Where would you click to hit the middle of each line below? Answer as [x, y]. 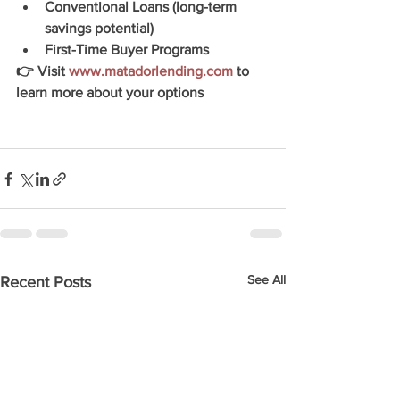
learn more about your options [110, 92]
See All [267, 279]
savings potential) [99, 28]
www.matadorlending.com [151, 71]
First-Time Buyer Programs [127, 50]
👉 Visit [42, 71]
